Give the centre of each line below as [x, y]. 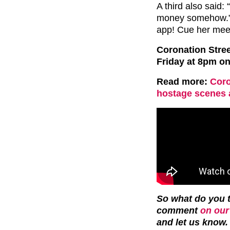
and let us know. [192, 222]
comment [178, 210]
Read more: [183, 81]
